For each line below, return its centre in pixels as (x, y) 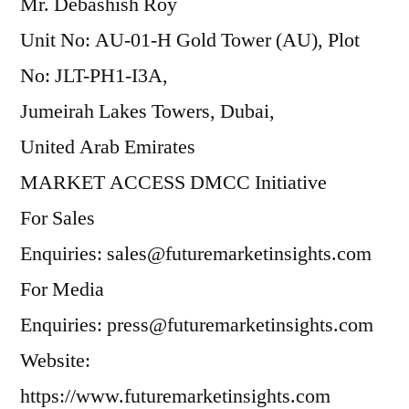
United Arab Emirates (108, 147)
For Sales (58, 218)
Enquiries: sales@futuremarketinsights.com (196, 254)
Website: (55, 361)
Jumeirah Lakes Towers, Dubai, (147, 111)
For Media (62, 289)
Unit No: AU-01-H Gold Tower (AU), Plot (190, 40)
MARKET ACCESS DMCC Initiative (173, 183)
